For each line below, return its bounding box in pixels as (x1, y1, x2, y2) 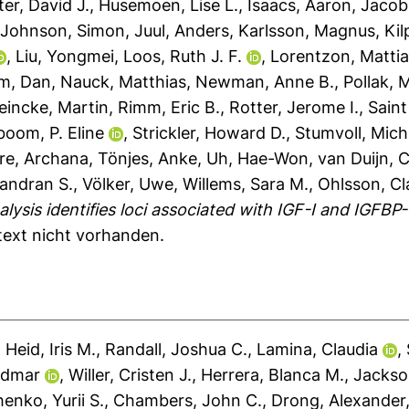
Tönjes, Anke (98, 149, 198, 168)
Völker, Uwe (82, 174, 174, 194)
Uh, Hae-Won (206, 149, 309, 168)
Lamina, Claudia (257, 340, 379, 359)
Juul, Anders (134, 21, 230, 40)
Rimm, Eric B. (118, 98, 221, 117)
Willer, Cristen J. (68, 365, 193, 384)
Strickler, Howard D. (132, 123, 287, 142)
